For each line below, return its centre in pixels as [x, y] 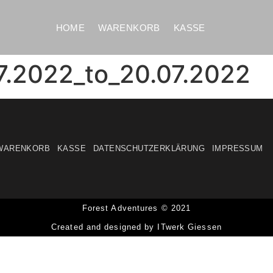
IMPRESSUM [237, 148]
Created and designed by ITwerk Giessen [136, 227]
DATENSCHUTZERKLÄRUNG [149, 148]
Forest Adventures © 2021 [136, 208]
